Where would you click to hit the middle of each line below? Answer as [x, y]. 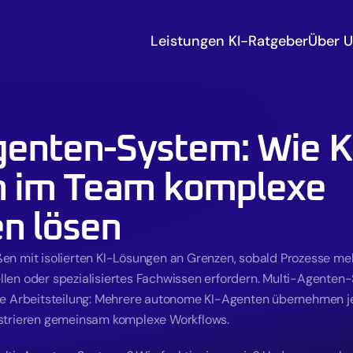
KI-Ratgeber [268, 41]
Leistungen [190, 41]
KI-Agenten [237, 299]
